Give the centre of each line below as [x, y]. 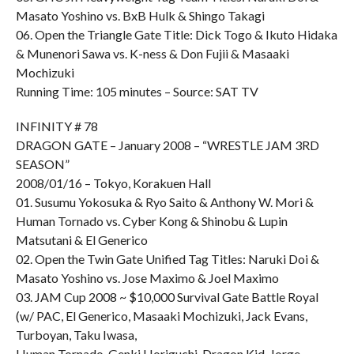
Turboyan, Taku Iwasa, [76, 335]
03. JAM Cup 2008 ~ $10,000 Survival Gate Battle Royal [167, 297]
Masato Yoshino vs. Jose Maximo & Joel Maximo [147, 278]
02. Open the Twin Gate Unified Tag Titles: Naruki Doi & [167, 259]
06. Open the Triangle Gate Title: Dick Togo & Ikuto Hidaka [176, 34]
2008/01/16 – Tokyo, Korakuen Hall [113, 183]
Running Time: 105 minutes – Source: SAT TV [137, 91]
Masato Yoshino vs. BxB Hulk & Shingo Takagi [140, 15]
